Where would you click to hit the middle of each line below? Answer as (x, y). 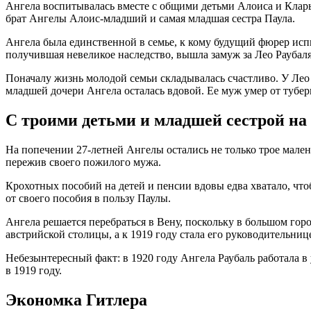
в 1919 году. (34, 270)
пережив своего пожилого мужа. (83, 162)
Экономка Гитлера (76, 300)
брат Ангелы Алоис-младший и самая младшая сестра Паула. (150, 19)
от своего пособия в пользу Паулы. (88, 198)
